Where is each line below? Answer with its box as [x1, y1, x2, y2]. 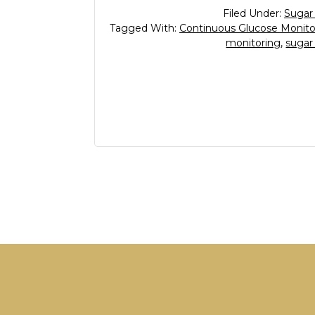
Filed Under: [222, 6, 284, 20]
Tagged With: [109, 21, 179, 34]
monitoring [226, 36, 281, 49]
